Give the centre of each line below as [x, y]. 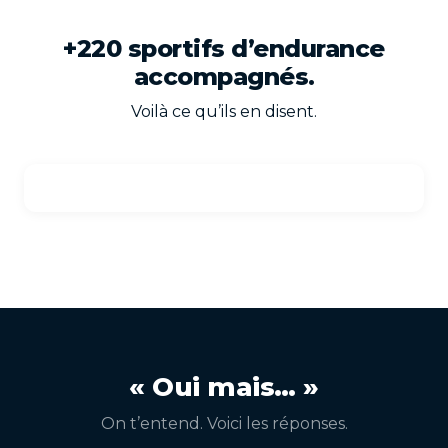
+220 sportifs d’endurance [224, 48]
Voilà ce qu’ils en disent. [224, 111]
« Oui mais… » [224, 387]
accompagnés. [224, 76]
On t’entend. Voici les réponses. [224, 423]
